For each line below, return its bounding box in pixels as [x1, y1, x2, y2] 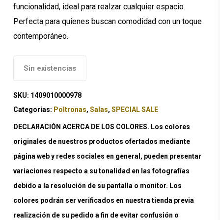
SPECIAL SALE [111, 105, 158, 113]
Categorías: [13, 105, 54, 113]
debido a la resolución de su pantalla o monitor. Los [13, 181, 182, 190]
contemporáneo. [13, 31, 68, 41]
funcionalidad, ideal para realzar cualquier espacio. [13, 1, 185, 11]
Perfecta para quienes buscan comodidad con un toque [13, 16, 202, 26]
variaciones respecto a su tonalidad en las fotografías [13, 166, 190, 175]
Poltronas [53, 105, 86, 113]
